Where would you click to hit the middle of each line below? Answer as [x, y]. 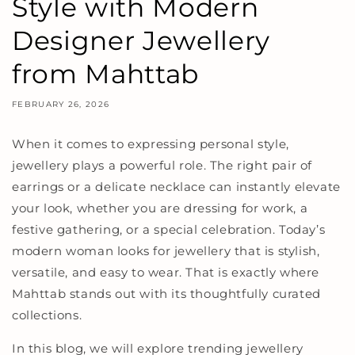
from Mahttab [105, 73]
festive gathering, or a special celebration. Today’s [169, 229]
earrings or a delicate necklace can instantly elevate [176, 186]
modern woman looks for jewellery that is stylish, [166, 250]
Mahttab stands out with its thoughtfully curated [166, 293]
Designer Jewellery [141, 40]
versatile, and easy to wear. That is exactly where [166, 272]
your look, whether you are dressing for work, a [160, 208]
